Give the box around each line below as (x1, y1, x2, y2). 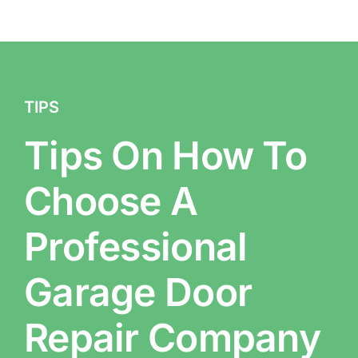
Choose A (23, 177, 198, 225)
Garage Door (23, 268, 253, 316)
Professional (23, 223, 248, 271)
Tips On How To (23, 132, 307, 180)
